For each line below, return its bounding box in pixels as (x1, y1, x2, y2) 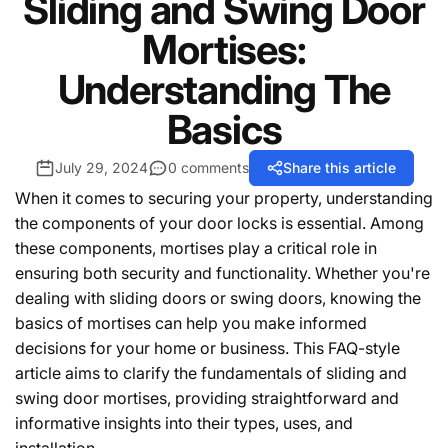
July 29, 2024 (54, 158, 148, 176)
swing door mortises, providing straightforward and (15, 387, 399, 408)
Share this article (282, 158, 396, 176)
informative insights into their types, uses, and (15, 412, 353, 433)
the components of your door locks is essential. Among (15, 212, 424, 233)
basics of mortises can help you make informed (15, 312, 367, 333)
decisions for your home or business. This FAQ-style (15, 337, 400, 358)
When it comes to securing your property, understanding (15, 187, 433, 208)
